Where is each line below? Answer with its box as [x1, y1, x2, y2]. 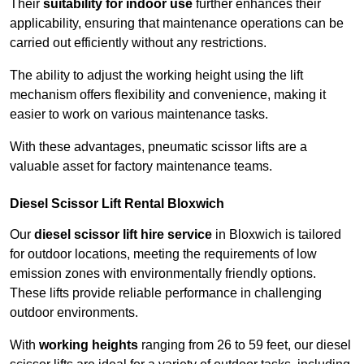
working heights [39, 338, 138, 353]
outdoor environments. [10, 305, 138, 320]
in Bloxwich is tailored [212, 227, 341, 242]
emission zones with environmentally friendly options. [10, 266, 316, 281]
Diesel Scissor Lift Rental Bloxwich [10, 197, 224, 211]
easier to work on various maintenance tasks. [10, 107, 268, 122]
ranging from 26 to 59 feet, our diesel [138, 338, 351, 353]
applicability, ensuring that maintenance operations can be [10, 16, 344, 31]
